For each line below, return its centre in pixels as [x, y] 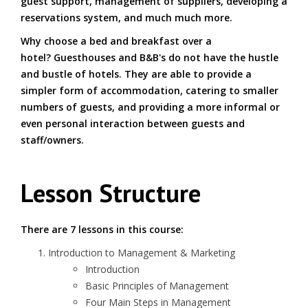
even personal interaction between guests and [133, 123]
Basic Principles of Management [157, 286]
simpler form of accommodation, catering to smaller [150, 90]
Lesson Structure [111, 193]
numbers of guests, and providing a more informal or [150, 107]
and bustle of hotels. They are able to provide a [136, 74]
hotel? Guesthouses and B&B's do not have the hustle [150, 57]
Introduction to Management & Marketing [142, 253]
